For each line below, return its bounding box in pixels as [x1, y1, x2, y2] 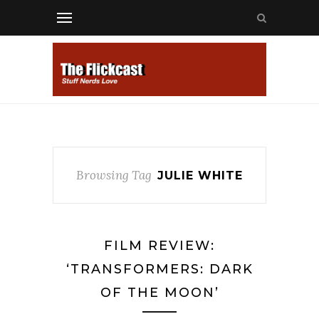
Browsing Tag [76, 167, 152, 183]
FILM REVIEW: [104, 238, 215, 253]
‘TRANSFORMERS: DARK [66, 261, 253, 277]
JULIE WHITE [157, 169, 243, 182]
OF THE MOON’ [100, 285, 219, 300]
